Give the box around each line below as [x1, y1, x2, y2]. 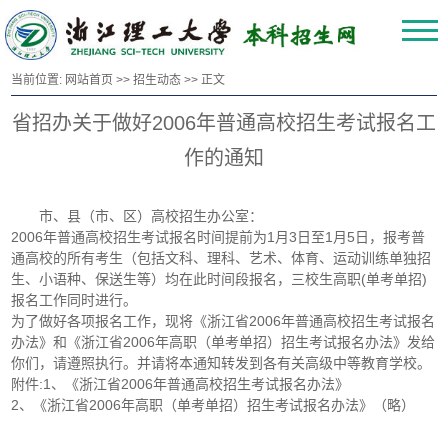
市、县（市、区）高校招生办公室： [39, 208, 264, 225]
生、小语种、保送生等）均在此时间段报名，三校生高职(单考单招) [11, 271, 428, 288]
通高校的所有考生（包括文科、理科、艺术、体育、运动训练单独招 [11, 250, 432, 267]
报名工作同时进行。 [11, 292, 138, 309]
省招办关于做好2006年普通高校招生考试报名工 [12, 112, 436, 135]
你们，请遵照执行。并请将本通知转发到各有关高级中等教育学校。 [11, 355, 432, 372]
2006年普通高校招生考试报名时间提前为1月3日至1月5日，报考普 [11, 229, 426, 246]
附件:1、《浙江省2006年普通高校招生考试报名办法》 [11, 376, 350, 393]
